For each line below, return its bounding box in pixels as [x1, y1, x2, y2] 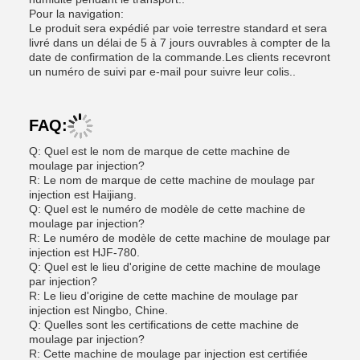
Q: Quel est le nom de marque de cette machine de [29, 145, 290, 157]
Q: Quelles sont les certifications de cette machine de [29, 318, 299, 331]
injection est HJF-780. [29, 246, 140, 259]
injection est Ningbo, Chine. [29, 304, 168, 317]
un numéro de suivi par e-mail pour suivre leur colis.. [29, 65, 296, 78]
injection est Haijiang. [29, 188, 137, 201]
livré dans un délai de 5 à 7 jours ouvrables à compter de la [29, 36, 330, 49]
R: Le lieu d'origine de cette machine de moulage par [29, 289, 298, 302]
